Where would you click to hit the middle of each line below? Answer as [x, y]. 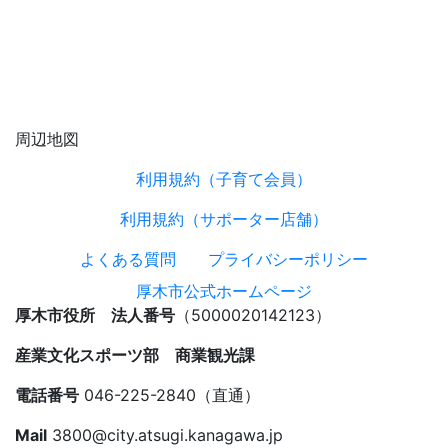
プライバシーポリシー [288, 258]
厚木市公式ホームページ [224, 290]
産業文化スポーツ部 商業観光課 [135, 354]
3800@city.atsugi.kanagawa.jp [165, 434]
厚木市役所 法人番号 [95, 314]
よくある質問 [128, 258]
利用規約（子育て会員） [224, 178]
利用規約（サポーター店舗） [224, 218]
